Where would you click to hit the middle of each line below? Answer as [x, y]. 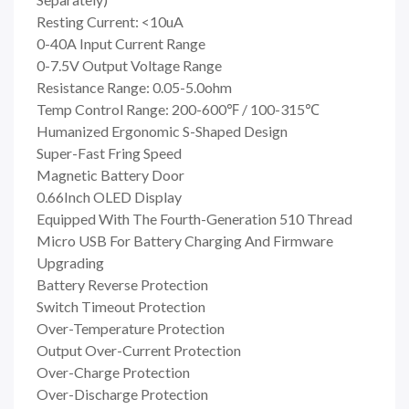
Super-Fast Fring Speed [109, 152]
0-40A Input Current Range [121, 43]
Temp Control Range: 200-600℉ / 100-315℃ [178, 109]
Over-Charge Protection [113, 372]
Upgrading [70, 262]
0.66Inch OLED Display [109, 196]
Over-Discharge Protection [122, 393]
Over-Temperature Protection [131, 328]
